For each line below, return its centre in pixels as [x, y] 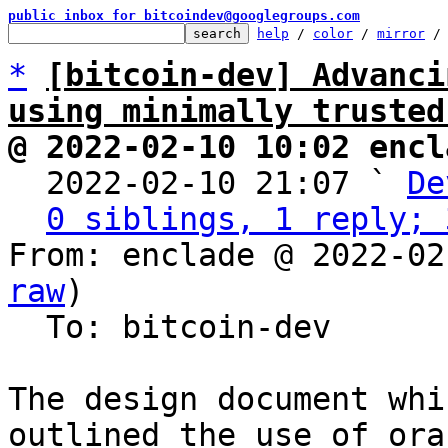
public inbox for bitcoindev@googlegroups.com [184, 15]
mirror [401, 33]
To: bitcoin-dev [27, 327]
